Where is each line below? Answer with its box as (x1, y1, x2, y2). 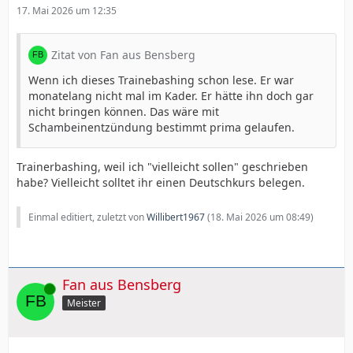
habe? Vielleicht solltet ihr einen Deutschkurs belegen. (17, 174, 305, 190)
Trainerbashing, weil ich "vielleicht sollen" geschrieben (17, 158, 308, 174)
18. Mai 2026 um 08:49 (210, 210, 310, 224)
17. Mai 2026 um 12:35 (17, 3, 117, 17)
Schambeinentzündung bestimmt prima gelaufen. (28, 119, 295, 135)
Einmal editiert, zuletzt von (28, 210, 147, 224)
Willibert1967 (147, 210, 205, 224)
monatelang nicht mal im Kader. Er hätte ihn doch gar (28, 87, 314, 103)
